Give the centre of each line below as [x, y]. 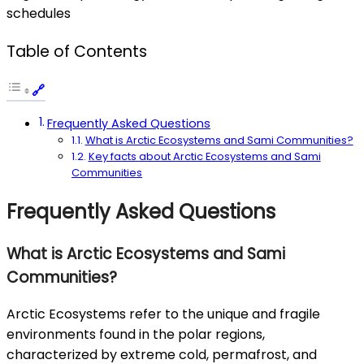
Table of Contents [77, 51]
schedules [39, 14]
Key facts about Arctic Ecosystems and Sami [204, 156]
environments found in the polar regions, [136, 335]
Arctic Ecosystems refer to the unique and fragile [163, 314]
